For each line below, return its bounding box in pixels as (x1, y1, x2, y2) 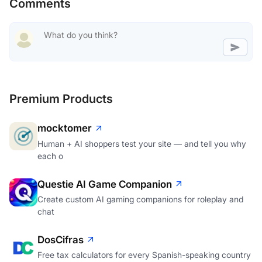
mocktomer (37, 122, 92, 135)
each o (37, 150, 63, 161)
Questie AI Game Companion (37, 178, 172, 190)
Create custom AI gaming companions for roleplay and (37, 194, 243, 204)
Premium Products (9, 92, 113, 106)
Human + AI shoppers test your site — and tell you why (37, 138, 246, 149)
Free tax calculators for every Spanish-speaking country (37, 250, 251, 260)
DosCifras (37, 233, 84, 246)
